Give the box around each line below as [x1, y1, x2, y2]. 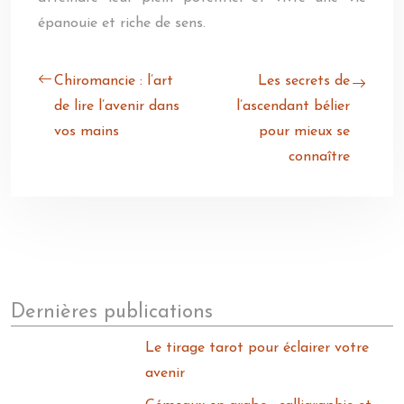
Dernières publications [11, 302, 213, 323]
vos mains [54, 124, 119, 139]
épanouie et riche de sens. [38, 16, 206, 31]
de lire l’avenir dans [54, 99, 179, 114]
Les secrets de [258, 74, 350, 88]
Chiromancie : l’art [54, 74, 173, 88]
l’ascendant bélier [236, 99, 350, 114]
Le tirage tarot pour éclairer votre [145, 341, 370, 355]
